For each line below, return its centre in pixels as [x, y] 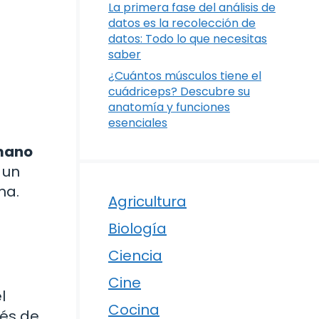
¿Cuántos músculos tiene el [185, 76]
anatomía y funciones [169, 108]
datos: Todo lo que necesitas [188, 39]
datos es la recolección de [182, 23]
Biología [137, 229]
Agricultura [147, 202]
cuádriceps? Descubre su [179, 92]
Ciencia [135, 256]
